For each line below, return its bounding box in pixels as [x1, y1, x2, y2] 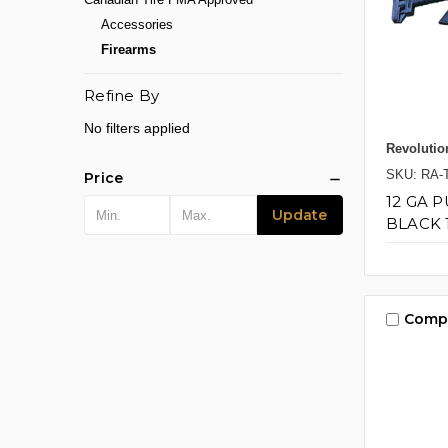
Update [272, 206, 328, 225]
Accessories [100, 17, 173, 33]
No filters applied [84, 120, 190, 137]
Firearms [100, 42, 156, 58]
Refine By [84, 86, 160, 106]
